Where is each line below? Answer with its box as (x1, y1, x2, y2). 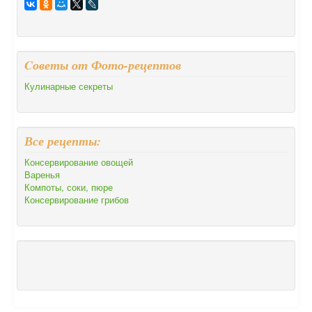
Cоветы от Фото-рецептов (24, 56, 181, 74)
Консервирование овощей (24, 155, 133, 169)
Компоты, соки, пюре (24, 180, 113, 194)
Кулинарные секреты (24, 79, 113, 93)
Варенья (24, 167, 60, 181)
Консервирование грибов (24, 192, 129, 206)
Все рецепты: (24, 132, 101, 150)
